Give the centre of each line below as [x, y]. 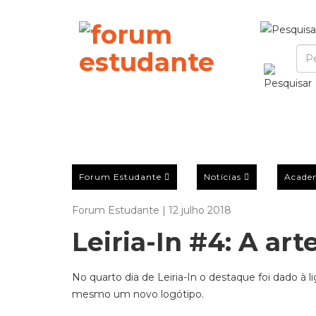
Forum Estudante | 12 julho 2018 [152, 210]
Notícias [223, 176]
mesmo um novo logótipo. [138, 294]
